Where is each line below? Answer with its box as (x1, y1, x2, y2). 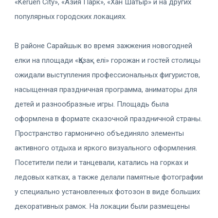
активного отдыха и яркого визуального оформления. (15, 143, 197, 152)
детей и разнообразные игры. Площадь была (15, 99, 169, 109)
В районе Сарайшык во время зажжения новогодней (15, 41, 192, 50)
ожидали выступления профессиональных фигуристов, (15, 70, 200, 79)
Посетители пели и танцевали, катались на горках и (15, 158, 188, 167)
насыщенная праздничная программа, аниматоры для (15, 85, 197, 94)
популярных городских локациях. (15, 12, 127, 21)
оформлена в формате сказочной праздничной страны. (15, 114, 202, 123)
